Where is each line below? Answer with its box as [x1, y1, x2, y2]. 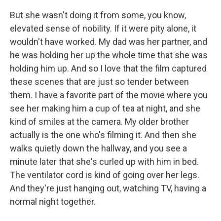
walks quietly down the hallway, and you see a [10, 143, 187, 153]
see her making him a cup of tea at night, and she [10, 103, 200, 113]
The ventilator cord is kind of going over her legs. [10, 170, 199, 180]
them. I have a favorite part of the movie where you [10, 90, 208, 100]
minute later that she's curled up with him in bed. [10, 156, 199, 167]
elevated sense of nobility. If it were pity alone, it [10, 23, 196, 34]
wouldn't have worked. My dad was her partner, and [10, 37, 207, 47]
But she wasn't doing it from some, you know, [10, 10, 186, 20]
